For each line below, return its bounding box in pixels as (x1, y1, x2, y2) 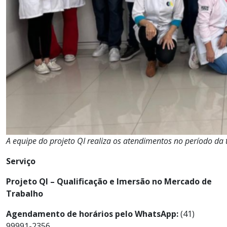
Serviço (6, 155, 35, 167)
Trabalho (6, 187, 43, 199)
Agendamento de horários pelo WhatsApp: (6, 208, 178, 219)
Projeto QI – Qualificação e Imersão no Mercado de (6, 175, 212, 187)
